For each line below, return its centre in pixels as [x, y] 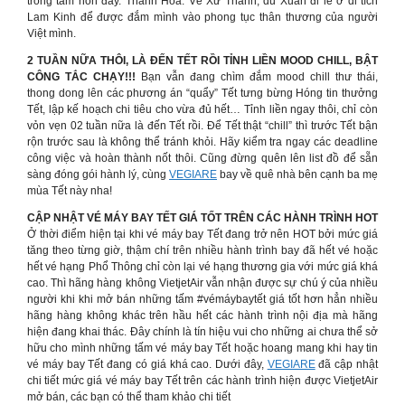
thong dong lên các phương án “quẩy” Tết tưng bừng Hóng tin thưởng [202, 93]
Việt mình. [52, 33]
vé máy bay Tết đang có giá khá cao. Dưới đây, [147, 364]
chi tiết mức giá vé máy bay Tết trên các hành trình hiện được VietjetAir [202, 381]
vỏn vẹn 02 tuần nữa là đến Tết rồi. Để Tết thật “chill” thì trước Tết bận [202, 126]
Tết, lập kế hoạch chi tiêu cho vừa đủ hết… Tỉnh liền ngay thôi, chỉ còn [202, 109]
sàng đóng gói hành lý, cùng [98, 174]
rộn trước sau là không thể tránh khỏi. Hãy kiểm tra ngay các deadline [202, 142]
